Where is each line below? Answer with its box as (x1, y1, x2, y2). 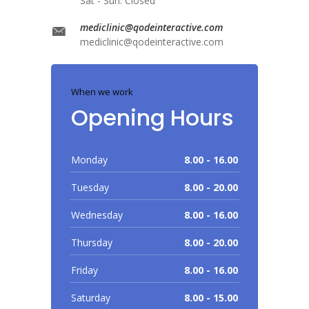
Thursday (71, 236, 112, 250)
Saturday (71, 291, 110, 305)
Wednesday (71, 208, 123, 222)
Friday (71, 263, 98, 277)
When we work (71, 86, 133, 99)
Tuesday (71, 181, 109, 195)
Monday (71, 153, 108, 167)
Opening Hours (71, 102, 234, 134)
